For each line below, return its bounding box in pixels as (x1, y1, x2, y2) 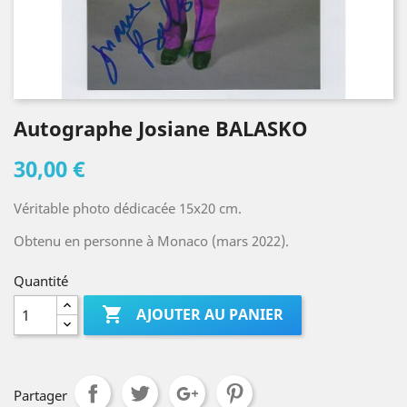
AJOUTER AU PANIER (136, 304, 284, 325)
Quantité (14, 272, 68, 290)
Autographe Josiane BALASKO (14, 114, 308, 142)
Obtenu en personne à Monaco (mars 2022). (14, 232, 289, 250)
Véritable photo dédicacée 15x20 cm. (14, 199, 242, 217)
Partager (14, 386, 67, 404)
